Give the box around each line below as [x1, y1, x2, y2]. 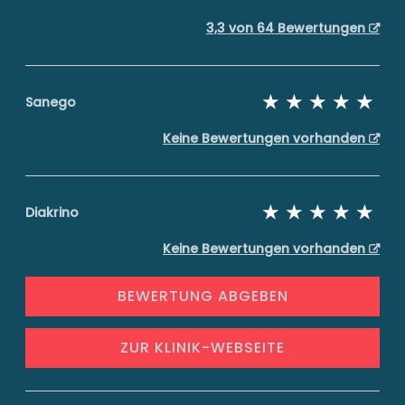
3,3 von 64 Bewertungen [206, 19, 369, 37]
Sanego [25, 93, 76, 111]
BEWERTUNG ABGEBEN [117, 286, 288, 306]
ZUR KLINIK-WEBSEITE [120, 337, 285, 358]
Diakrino [25, 203, 79, 221]
